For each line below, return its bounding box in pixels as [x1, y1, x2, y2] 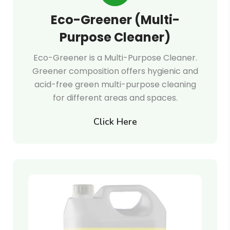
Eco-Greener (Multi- [50, 11, 180, 28]
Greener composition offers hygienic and [32, 65, 198, 77]
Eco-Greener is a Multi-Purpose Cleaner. [33, 52, 197, 64]
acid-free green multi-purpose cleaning [34, 79, 196, 90]
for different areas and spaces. [52, 92, 178, 104]
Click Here [93, 116, 137, 128]
